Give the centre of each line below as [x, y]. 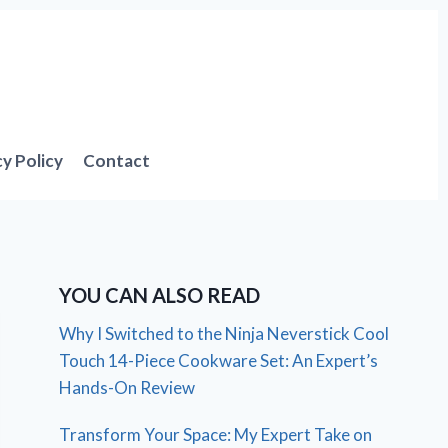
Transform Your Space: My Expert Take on [216, 435]
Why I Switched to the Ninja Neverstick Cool [224, 334]
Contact [117, 160]
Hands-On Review [127, 388]
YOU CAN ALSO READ [160, 295]
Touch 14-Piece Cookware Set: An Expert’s [219, 361]
